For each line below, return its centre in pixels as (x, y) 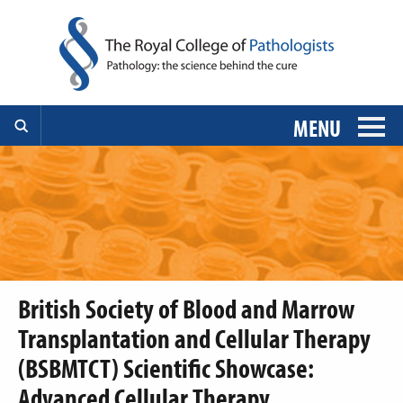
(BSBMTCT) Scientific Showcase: (166, 368)
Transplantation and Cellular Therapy (194, 338)
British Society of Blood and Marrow (186, 309)
